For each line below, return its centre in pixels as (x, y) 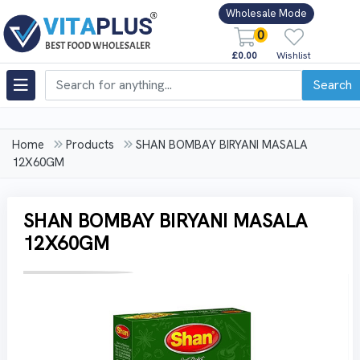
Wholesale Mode (266, 14)
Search (332, 84)
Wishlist (294, 55)
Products (90, 145)
